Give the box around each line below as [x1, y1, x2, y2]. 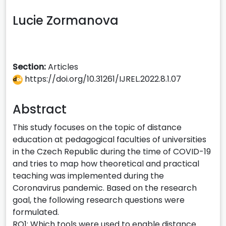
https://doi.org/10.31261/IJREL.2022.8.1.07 [23, 73, 181, 85]
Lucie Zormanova [13, 12, 119, 29]
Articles [48, 61, 78, 73]
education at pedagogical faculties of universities [13, 133, 206, 145]
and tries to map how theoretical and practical [13, 157, 199, 169]
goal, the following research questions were [13, 194, 185, 206]
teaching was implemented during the [13, 169, 164, 182]
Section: [13, 61, 48, 73]
